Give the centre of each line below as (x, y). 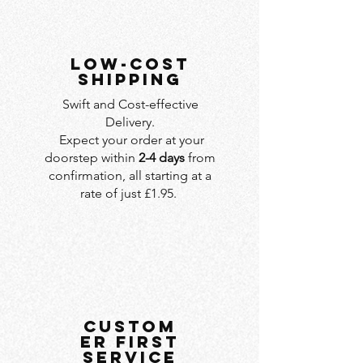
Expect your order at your (130, 139)
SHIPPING (130, 79)
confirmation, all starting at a (130, 175)
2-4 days (162, 157)
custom (130, 326)
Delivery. (130, 122)
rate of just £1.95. (130, 193)
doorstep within (92, 157)
